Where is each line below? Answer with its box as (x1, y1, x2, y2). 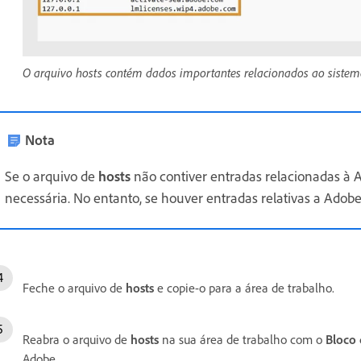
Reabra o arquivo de (23, 331, 131, 348)
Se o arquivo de (5, 167, 98, 185)
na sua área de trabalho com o (159, 331, 326, 348)
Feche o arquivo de (23, 280, 126, 297)
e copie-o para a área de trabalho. (154, 280, 334, 297)
